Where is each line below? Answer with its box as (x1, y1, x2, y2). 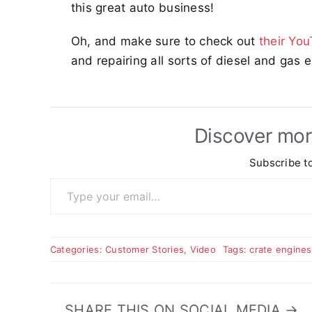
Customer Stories (105, 244, 185, 256)
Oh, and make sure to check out (70, 34, 259, 49)
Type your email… (49, 171, 91, 185)
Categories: (49, 244, 106, 256)
